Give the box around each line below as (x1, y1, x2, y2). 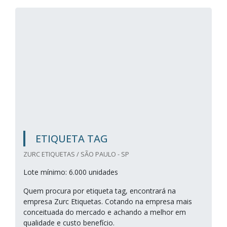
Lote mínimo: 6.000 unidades (23, 167, 118, 177)
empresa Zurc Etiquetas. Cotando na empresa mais (23, 197, 192, 206)
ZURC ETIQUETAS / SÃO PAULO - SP (23, 149, 129, 159)
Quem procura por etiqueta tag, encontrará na (23, 186, 176, 196)
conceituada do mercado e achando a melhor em (23, 207, 186, 217)
